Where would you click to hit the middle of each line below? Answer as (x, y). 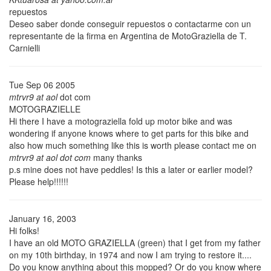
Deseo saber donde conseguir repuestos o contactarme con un (130, 23)
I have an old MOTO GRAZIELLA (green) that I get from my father (135, 242)
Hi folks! (24, 230)
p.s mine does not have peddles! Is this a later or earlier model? (131, 169)
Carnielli (24, 47)
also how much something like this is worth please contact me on (133, 145)
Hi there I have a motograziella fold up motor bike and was (121, 121)
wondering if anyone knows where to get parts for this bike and (129, 133)
